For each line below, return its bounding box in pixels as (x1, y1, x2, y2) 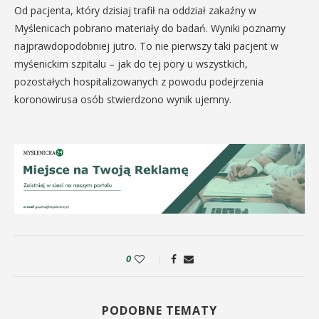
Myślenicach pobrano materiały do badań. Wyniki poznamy (14, 21, 286, 35)
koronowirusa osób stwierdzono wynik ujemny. (14, 92, 234, 106)
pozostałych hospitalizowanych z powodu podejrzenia (14, 74, 263, 88)
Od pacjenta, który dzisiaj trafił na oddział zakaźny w (14, 3, 256, 17)
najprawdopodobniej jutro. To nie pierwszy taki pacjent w (14, 38, 278, 53)
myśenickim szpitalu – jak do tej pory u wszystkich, (14, 56, 251, 70)
